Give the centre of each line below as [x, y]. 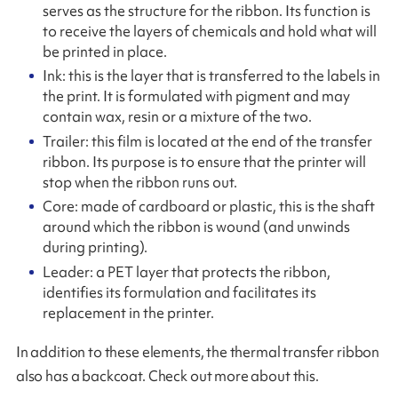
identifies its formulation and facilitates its [180, 292]
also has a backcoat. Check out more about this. [167, 375]
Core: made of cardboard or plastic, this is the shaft [209, 207]
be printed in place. [105, 51]
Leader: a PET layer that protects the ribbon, [187, 271]
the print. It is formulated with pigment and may [197, 96]
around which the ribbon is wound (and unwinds [197, 227]
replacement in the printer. [129, 312]
